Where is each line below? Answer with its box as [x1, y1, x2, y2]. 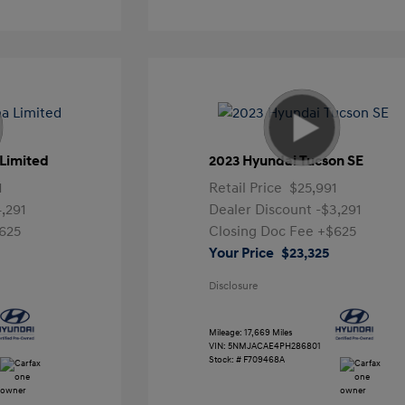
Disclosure [209, 279, 259, 293]
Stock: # [209, 353, 242, 365]
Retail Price [209, 179, 283, 197]
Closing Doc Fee [209, 222, 318, 240]
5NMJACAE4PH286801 [228, 340, 322, 352]
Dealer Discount [209, 201, 316, 219]
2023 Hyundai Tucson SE [209, 152, 364, 170]
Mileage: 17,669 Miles [209, 326, 294, 338]
